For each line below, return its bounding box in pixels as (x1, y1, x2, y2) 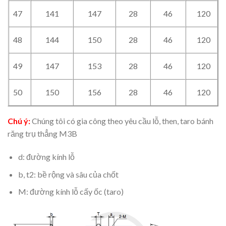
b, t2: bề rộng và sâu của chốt (18, 169, 119, 179)
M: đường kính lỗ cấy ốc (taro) (18, 187, 124, 197)
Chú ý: (8, 116, 30, 126)
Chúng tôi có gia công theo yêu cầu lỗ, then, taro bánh (30, 116, 213, 126)
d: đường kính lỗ (18, 151, 75, 161)
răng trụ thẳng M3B (8, 129, 77, 139)
